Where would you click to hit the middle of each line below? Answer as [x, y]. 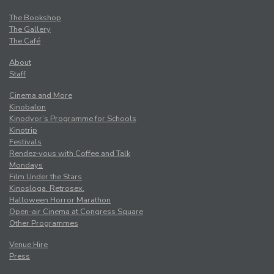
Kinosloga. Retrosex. [47, 189]
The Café [25, 41]
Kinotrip [23, 131]
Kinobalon [28, 107]
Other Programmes [44, 224]
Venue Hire [28, 245]
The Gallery [30, 30]
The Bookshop [35, 18]
